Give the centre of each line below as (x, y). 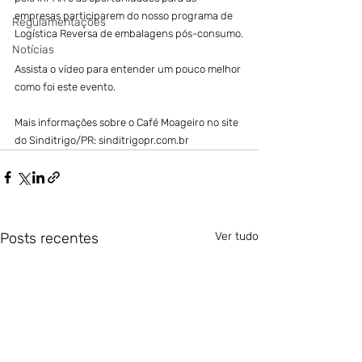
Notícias (33, 50)
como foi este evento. (65, 87)
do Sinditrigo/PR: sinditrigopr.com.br (102, 140)
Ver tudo (237, 236)
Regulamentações (59, 22)
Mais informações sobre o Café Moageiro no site (128, 122)
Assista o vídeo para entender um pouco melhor (129, 69)
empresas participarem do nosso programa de (125, 16)
